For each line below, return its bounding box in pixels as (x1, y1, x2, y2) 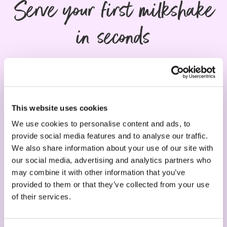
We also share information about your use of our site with (12, 143, 213, 153)
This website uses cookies (12, 103, 108, 112)
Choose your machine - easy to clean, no (40, 193, 187, 202)
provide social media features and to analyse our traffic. (12, 131, 208, 140)
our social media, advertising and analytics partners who (12, 156, 211, 165)
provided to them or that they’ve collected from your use (12, 180, 209, 189)
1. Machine (96, 176, 131, 184)
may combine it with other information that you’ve (12, 168, 185, 177)
